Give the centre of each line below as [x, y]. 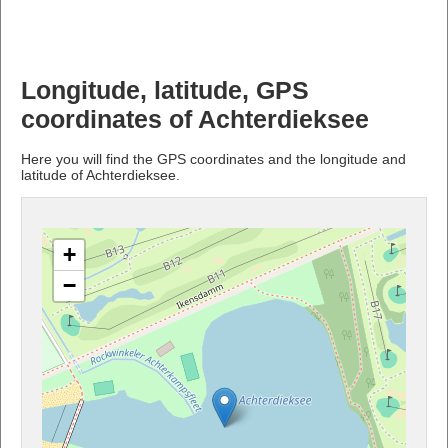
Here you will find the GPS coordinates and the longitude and [213, 158]
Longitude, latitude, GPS [165, 90]
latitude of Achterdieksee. [100, 174]
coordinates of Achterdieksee [195, 119]
